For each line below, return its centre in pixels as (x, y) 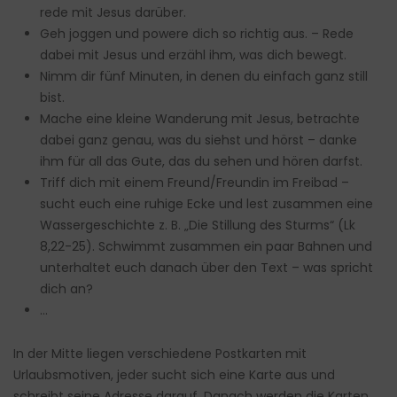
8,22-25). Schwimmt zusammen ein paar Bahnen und (206, 247)
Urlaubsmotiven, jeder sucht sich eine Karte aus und (174, 375)
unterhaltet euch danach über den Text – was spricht (206, 268)
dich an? (66, 289)
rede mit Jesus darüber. (113, 13)
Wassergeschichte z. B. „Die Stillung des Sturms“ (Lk (198, 226)
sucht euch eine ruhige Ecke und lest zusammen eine (206, 204)
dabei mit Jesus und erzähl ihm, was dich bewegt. (193, 55)
